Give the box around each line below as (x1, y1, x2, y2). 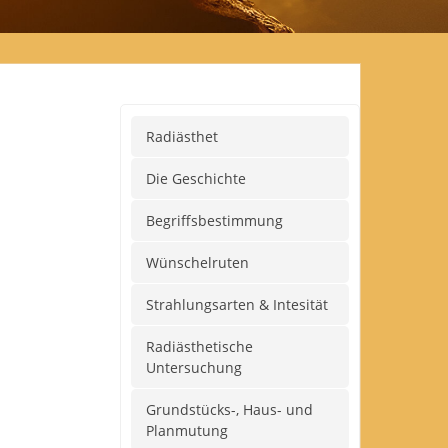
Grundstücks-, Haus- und (146, 400, 313, 419)
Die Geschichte (146, 169, 246, 188)
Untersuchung (146, 358, 242, 377)
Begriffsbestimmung (146, 211, 283, 230)
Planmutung (146, 421, 228, 440)
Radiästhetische (146, 337, 253, 356)
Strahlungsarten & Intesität (146, 295, 328, 314)
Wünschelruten (146, 253, 249, 272)
